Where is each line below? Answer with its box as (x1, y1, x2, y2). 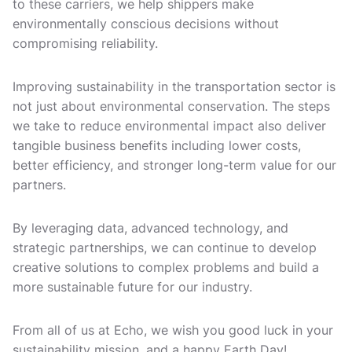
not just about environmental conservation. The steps (13, 98, 330, 114)
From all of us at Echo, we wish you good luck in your (13, 322, 333, 338)
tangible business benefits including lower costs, (13, 137, 301, 153)
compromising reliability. (13, 35, 166, 51)
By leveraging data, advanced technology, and (13, 220, 288, 236)
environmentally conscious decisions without (13, 16, 279, 31)
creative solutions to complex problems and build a (13, 259, 319, 275)
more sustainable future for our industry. (13, 279, 260, 295)
